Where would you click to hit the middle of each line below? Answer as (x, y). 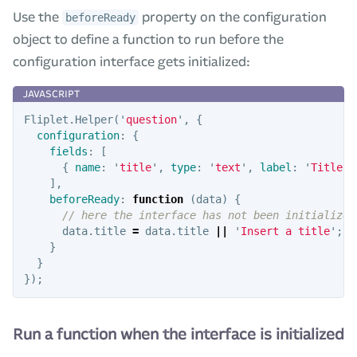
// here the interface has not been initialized (208, 215)
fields (68, 151)
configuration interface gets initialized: (131, 62)
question (151, 120)
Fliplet (46, 120)
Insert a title (285, 231)
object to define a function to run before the (148, 39)
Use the (37, 17)
